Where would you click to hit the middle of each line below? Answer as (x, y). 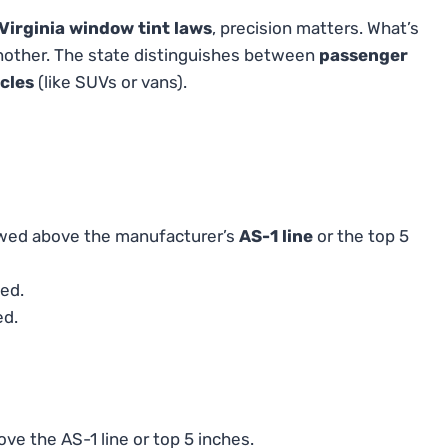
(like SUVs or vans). (110, 82)
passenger (363, 55)
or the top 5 (361, 236)
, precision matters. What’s (315, 28)
